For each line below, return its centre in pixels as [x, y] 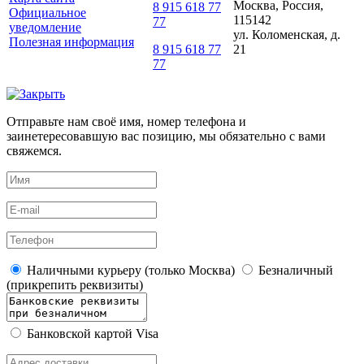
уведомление [45, 27]
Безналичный [294, 270]
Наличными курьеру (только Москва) [129, 270]
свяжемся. [34, 150]
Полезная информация [71, 41]
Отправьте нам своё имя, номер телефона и [126, 121]
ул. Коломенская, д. [287, 34]
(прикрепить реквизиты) [75, 284]
